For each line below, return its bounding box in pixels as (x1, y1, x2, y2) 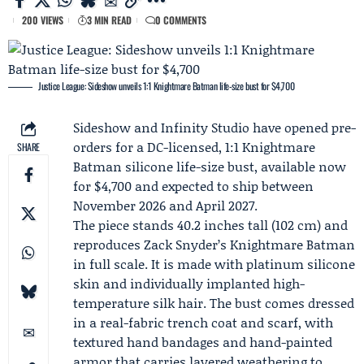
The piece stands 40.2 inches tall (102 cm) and (73, 215, 348, 234)
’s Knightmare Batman (218, 235, 355, 253)
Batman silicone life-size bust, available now (73, 157, 346, 175)
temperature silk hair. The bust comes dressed (73, 293, 354, 312)
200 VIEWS (22, 13, 63, 27)
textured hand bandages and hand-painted (73, 332, 332, 351)
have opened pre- (249, 118, 356, 136)
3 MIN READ (87, 13, 132, 27)
